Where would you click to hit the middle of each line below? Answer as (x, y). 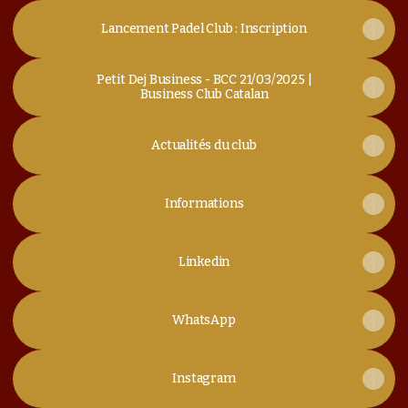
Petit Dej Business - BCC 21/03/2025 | (204, 80)
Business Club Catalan (204, 94)
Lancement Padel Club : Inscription (204, 29)
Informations (204, 204)
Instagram (204, 378)
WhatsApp (204, 320)
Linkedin (204, 262)
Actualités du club (204, 145)
